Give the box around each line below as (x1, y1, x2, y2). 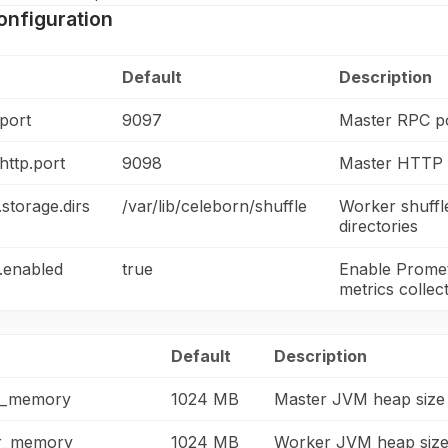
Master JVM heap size (274, 389, 445, 409)
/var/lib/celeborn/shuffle (122, 196, 307, 216)
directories (339, 216, 418, 236)
